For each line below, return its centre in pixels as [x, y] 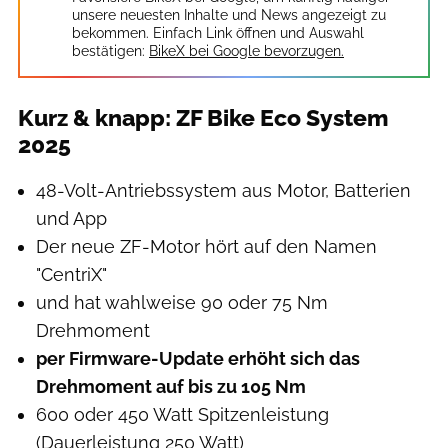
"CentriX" [71, 275]
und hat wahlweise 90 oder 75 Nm [182, 303]
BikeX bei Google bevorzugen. [246, 51]
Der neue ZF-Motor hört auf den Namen [206, 247]
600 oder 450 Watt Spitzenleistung [182, 415]
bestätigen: [108, 51]
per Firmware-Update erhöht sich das [198, 359]
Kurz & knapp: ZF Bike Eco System [203, 118]
